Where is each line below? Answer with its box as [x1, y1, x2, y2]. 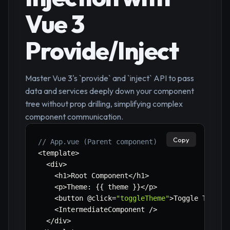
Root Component [71, 171, 128, 180]
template [42, 149, 75, 158]
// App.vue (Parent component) [38, 138, 157, 146]
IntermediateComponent [59, 205, 149, 214]
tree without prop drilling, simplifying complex [25, 99, 183, 109]
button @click [59, 194, 112, 203]
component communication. [25, 111, 123, 122]
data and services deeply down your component [25, 86, 194, 97]
